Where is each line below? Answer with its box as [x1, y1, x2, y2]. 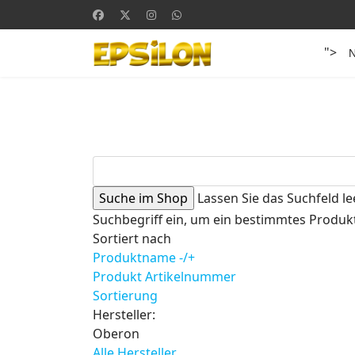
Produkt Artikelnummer [93, 268, 236, 285]
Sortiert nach [93, 230, 171, 247]
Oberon [93, 325, 139, 342]
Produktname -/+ [93, 249, 195, 266]
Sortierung [93, 287, 158, 304]
